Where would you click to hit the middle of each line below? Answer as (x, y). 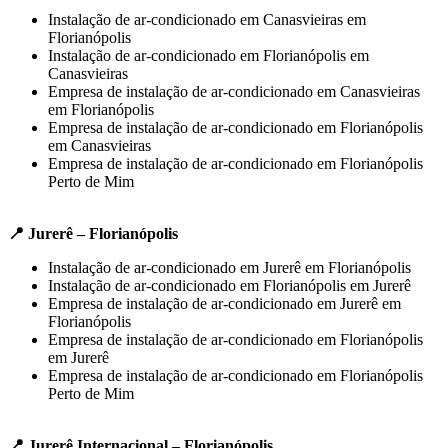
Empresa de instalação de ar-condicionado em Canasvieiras (234, 91)
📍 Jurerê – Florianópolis (93, 233)
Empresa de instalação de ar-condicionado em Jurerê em (224, 303)
